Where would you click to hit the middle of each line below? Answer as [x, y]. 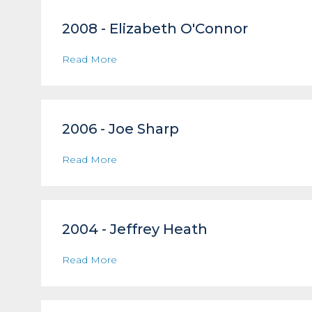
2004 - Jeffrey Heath [134, 229]
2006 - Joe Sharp [120, 129]
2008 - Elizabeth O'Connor [155, 29]
